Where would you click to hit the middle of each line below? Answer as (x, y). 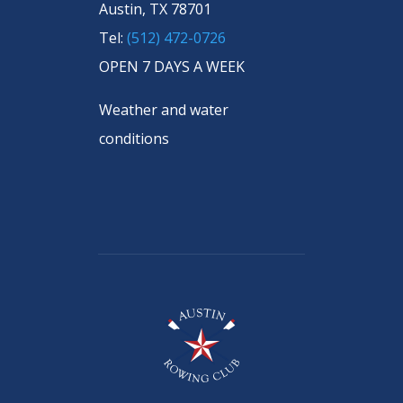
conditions (134, 138)
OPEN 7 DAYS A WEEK (172, 66)
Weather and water (164, 109)
